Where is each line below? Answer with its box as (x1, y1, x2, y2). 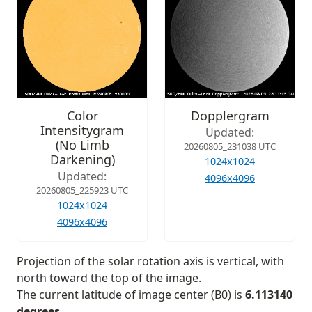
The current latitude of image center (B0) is (17, 286, 245, 302)
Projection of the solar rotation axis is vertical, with (17, 253, 284, 269)
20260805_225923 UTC (36, 183, 128, 196)
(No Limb (55, 136, 109, 153)
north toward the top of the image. (17, 270, 201, 286)
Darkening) (49, 150, 115, 168)
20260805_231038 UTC (184, 139, 276, 153)
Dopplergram (190, 107, 270, 124)
